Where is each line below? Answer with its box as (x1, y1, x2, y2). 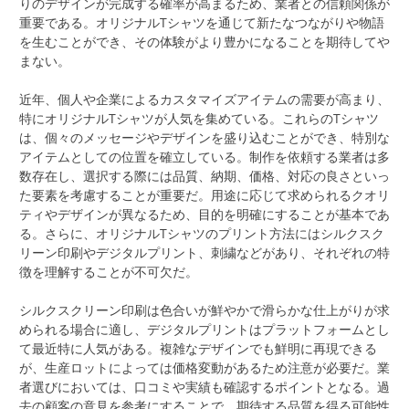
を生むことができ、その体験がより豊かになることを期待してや (19, 33, 390, 51)
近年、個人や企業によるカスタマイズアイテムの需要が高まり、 (19, 90, 390, 109)
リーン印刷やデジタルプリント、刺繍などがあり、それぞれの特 (19, 244, 390, 262)
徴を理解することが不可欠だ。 (19, 263, 198, 281)
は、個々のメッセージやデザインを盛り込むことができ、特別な (19, 129, 390, 147)
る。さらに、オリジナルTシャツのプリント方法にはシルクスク (19, 225, 384, 243)
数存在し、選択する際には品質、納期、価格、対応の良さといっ (19, 167, 390, 185)
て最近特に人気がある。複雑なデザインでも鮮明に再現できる (19, 340, 377, 358)
